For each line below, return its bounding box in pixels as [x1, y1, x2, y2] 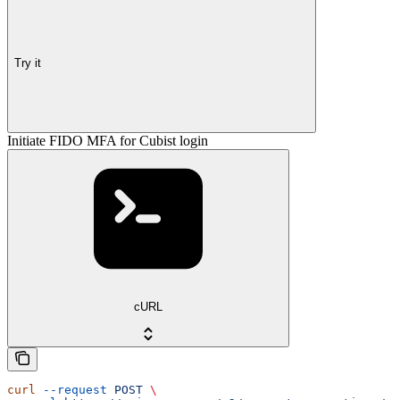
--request [36, 382, 107, 396]
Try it [14, 55, 41, 70]
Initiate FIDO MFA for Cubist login [7, 133, 208, 149]
